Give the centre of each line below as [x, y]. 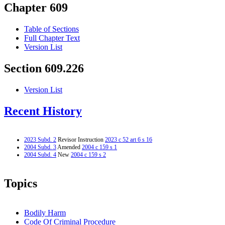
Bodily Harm [45, 212]
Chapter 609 [36, 8]
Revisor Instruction [81, 139]
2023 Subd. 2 [40, 139]
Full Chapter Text [52, 38]
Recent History [43, 111]
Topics [21, 183]
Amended [69, 147]
